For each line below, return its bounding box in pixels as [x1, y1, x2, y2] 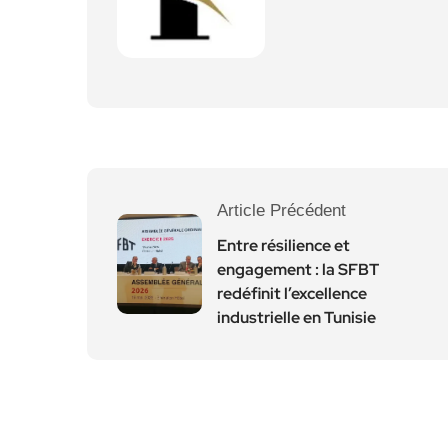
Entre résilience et [217, 235, 350, 256]
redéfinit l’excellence [217, 283, 367, 304]
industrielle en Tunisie [217, 307, 376, 328]
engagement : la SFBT [217, 259, 379, 280]
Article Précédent [217, 201, 346, 220]
